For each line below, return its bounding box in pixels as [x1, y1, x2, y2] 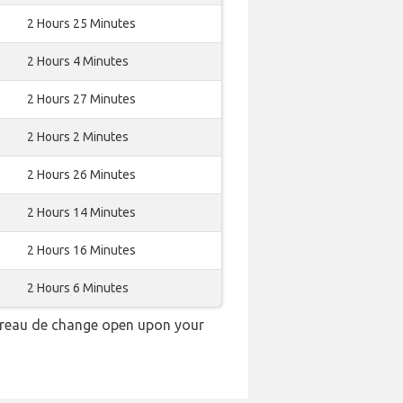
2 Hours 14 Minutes [27, 205, 136, 219]
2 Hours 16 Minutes [27, 243, 136, 257]
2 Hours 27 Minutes [27, 92, 136, 106]
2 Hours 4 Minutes [27, 54, 129, 68]
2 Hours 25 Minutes [27, 16, 136, 31]
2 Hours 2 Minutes [27, 130, 129, 144]
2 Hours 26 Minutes [27, 167, 136, 182]
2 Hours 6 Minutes [27, 281, 129, 295]
